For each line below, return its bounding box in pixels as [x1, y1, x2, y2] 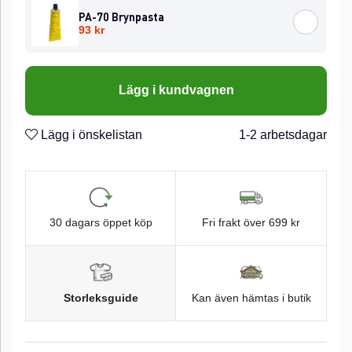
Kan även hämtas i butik [191, 291, 311, 304]
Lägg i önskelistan [38, 127, 142, 141]
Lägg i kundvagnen [118, 83, 234, 97]
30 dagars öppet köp [49, 216, 152, 229]
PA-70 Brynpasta [79, 9, 164, 24]
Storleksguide [63, 291, 138, 304]
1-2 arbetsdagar [239, 127, 327, 141]
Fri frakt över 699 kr [202, 216, 300, 229]
